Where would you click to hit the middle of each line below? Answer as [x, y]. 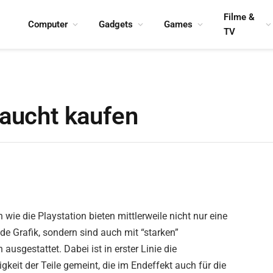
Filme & [239, 17]
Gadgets [116, 24]
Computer [48, 24]
